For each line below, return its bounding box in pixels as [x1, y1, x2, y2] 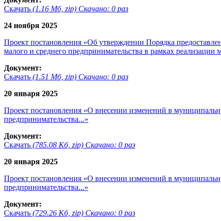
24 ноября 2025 [4, 21, 57, 30]
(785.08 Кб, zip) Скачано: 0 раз [33, 140, 135, 149]
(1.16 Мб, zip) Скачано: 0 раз [33, 4, 128, 13]
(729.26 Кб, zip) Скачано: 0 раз [33, 208, 135, 217]
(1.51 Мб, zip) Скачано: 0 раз [33, 72, 128, 81]
